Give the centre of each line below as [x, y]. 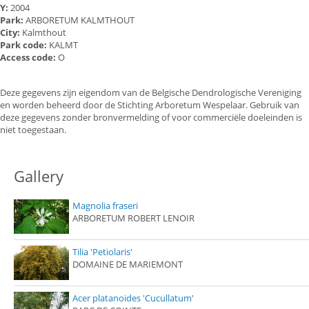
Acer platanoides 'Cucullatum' [133, 298]
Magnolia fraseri [105, 206]
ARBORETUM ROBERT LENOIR [133, 218]
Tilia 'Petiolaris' [102, 252]
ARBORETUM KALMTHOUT [80, 20]
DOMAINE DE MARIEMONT [128, 265]
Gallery [39, 176]
